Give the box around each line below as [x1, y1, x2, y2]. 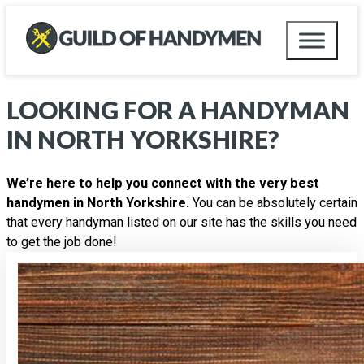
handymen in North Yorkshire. [6, 195, 193, 211]
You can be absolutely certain [193, 195, 357, 211]
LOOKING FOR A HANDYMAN [6, 95, 349, 125]
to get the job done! [6, 234, 117, 250]
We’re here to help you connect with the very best [6, 175, 319, 192]
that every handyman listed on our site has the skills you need [6, 214, 357, 231]
